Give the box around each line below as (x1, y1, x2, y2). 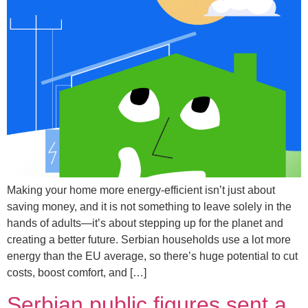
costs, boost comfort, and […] (7, 267, 146, 279)
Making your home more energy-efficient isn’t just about (7, 184, 275, 197)
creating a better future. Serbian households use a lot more (7, 234, 291, 246)
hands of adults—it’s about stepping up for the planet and (7, 217, 283, 230)
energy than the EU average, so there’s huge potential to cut (7, 250, 298, 263)
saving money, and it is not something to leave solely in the (7, 201, 291, 213)
